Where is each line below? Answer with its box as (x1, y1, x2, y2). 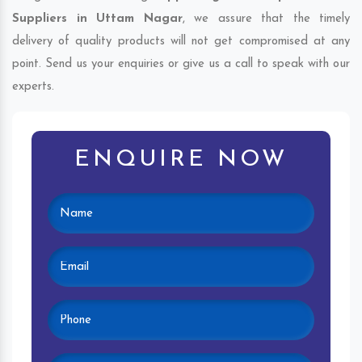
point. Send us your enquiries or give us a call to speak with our (12, 57, 350, 70)
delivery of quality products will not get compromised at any (12, 35, 350, 48)
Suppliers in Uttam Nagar (12, 12, 183, 25)
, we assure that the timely (182, 12, 350, 25)
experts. (12, 80, 54, 93)
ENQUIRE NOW (74, 148, 288, 171)
